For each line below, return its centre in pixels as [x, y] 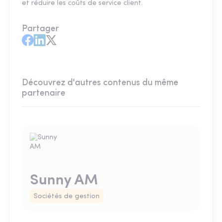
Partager [40, 29]
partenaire [44, 93]
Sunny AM [64, 181]
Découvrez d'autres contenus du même [100, 83]
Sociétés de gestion [67, 196]
